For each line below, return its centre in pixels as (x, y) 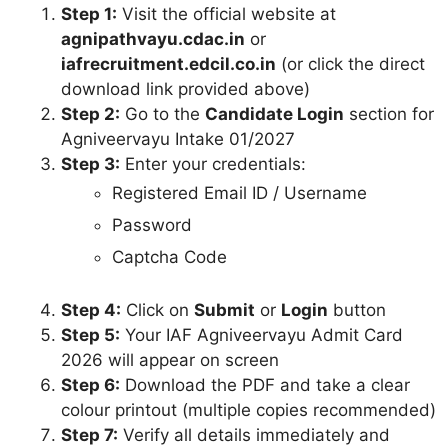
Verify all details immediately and (254, 435)
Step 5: (90, 335)
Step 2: (90, 113)
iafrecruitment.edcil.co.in (168, 63)
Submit (224, 310)
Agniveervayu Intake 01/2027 (178, 138)
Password (152, 224)
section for (389, 113)
